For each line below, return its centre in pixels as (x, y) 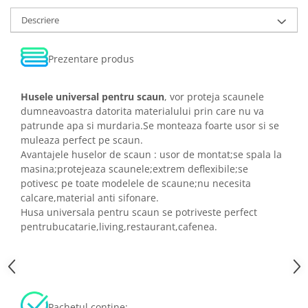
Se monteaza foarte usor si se (211, 125)
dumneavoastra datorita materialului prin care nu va (142, 111)
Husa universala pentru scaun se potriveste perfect (139, 212)
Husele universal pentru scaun (92, 97)
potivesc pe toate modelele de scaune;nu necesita (136, 183)
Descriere (40, 20)
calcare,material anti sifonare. (90, 198)
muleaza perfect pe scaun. (82, 140)
